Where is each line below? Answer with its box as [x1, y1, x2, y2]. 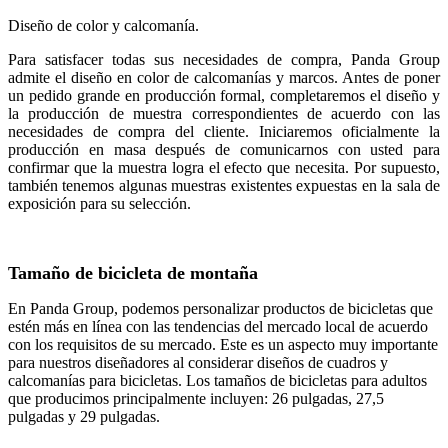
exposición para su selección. [8, 195, 191, 213]
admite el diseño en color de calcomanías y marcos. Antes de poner [8, 69, 440, 87]
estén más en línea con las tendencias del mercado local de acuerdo [8, 318, 428, 336]
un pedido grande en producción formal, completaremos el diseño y [8, 87, 440, 105]
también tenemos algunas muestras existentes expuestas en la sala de [8, 177, 440, 195]
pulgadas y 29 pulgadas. [8, 408, 160, 426]
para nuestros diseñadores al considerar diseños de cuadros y [8, 354, 388, 372]
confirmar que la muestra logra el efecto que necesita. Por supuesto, [8, 159, 440, 177]
